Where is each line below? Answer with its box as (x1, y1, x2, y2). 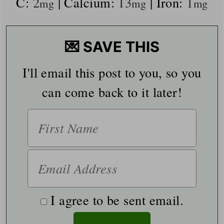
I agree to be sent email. (50, 190, 184, 208)
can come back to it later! (41, 82, 182, 100)
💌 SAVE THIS (64, 37, 159, 55)
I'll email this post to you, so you (22, 63, 30, 81)
